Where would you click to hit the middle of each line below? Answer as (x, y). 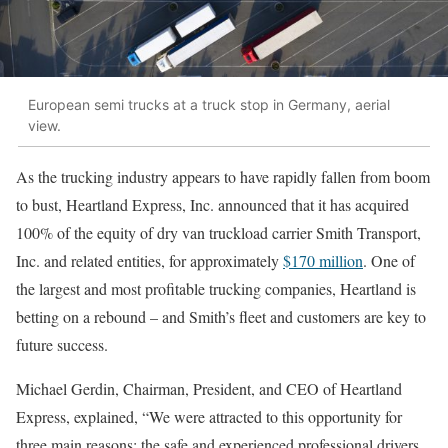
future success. (62, 345)
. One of (389, 261)
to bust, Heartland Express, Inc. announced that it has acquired (212, 205)
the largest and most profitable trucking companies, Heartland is (216, 289)
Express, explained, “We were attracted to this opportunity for (209, 417)
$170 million (323, 261)
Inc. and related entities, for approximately (149, 261)
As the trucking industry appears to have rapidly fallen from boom (223, 177)
